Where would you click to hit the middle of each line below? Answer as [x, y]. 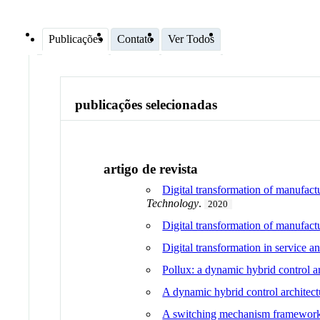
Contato [135, 39]
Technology [173, 203]
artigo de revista [151, 169]
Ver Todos [191, 39]
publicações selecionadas [146, 105]
